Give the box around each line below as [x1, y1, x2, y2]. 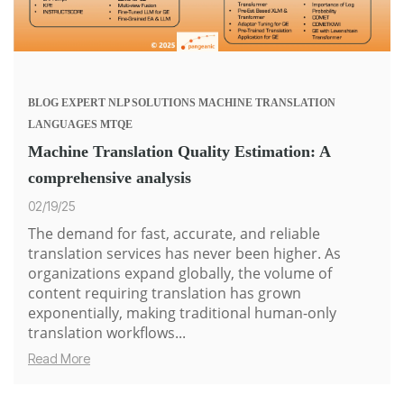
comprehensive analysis [28, 169, 191, 188]
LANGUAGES [28, 118, 97, 132]
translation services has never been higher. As [28, 243, 341, 264]
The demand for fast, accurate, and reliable [28, 224, 320, 244]
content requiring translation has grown [28, 283, 301, 304]
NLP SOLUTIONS [108, 96, 196, 110]
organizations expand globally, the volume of [28, 263, 332, 284]
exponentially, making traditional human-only [28, 303, 336, 324]
